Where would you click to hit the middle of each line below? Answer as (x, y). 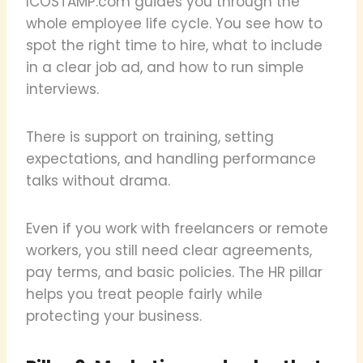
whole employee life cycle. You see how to (174, 23)
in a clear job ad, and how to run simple (165, 67)
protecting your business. (114, 316)
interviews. (62, 89)
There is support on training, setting (150, 137)
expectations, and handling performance (171, 158)
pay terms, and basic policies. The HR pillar (174, 272)
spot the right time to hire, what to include (174, 45)
